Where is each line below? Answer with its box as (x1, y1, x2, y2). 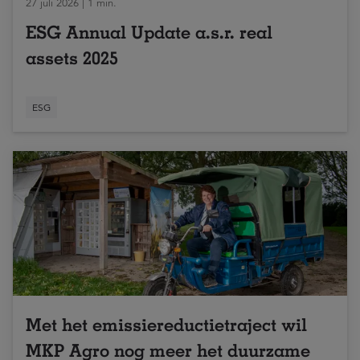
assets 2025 (26, 47, 118, 69)
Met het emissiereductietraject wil (26, 314, 307, 336)
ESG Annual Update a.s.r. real (26, 22, 272, 43)
